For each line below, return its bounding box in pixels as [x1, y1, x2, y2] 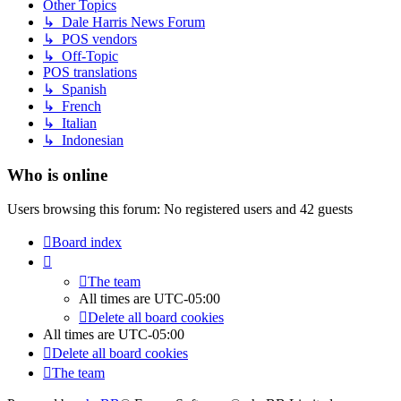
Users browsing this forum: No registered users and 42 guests [7, 201, 353, 218]
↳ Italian [43, 115, 97, 131]
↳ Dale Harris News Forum [43, 13, 205, 30]
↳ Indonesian [43, 132, 124, 148]
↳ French [43, 98, 101, 114]
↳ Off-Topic [43, 47, 118, 64]
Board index [52, 235, 122, 251]
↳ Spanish [43, 81, 107, 97]
